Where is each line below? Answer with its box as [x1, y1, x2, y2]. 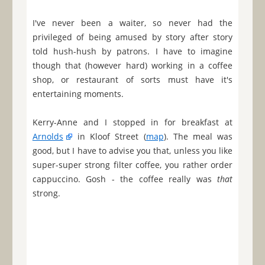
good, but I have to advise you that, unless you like [32, 145, 233, 157]
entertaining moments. [32, 88, 124, 100]
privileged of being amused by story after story [32, 31, 233, 43]
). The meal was [163, 131, 233, 143]
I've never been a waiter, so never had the [32, 17, 233, 29]
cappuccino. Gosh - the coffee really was [32, 173, 218, 185]
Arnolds [32, 131, 63, 143]
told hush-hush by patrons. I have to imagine [32, 46, 233, 57]
